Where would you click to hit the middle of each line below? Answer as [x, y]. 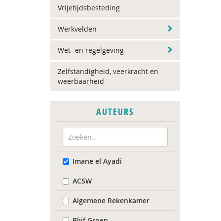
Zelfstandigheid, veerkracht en [108, 71]
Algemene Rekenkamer [111, 201]
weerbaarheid [81, 81]
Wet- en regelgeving [91, 50]
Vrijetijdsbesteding [89, 8]
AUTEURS [115, 112]
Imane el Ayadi [97, 161]
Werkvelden [77, 29]
